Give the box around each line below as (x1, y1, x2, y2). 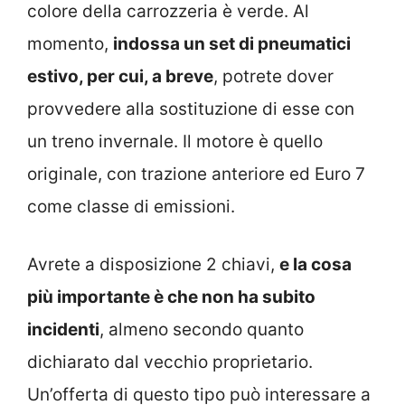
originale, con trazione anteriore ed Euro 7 (27, 163, 365, 184)
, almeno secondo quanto (99, 319, 304, 341)
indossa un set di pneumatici (113, 33, 351, 54)
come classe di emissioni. (27, 195, 235, 217)
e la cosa (279, 254, 352, 276)
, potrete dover (213, 65, 334, 87)
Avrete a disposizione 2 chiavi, (27, 254, 279, 276)
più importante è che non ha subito (27, 287, 316, 308)
